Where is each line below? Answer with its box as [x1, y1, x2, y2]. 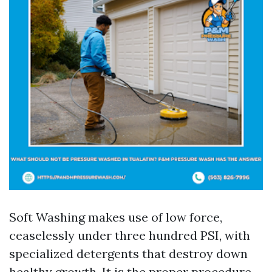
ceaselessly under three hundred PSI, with [9, 228, 250, 243]
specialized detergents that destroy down [9, 246, 248, 261]
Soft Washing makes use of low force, [9, 209, 222, 225]
